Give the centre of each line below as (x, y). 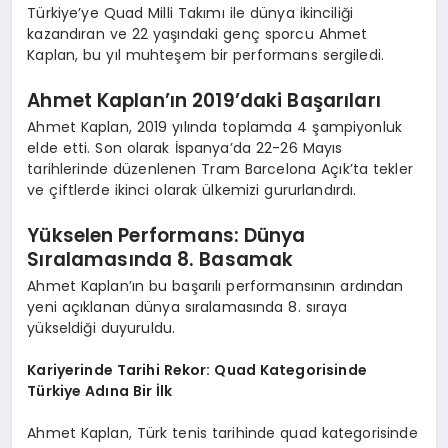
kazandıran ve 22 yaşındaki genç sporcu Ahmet (197, 34)
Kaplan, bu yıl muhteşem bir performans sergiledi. (206, 55)
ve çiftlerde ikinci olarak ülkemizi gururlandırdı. (192, 190)
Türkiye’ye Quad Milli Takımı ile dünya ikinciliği (190, 13)
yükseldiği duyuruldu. (101, 328)
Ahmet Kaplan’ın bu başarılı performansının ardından (215, 286)
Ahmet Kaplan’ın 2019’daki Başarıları (204, 100)
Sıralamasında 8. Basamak (160, 259)
